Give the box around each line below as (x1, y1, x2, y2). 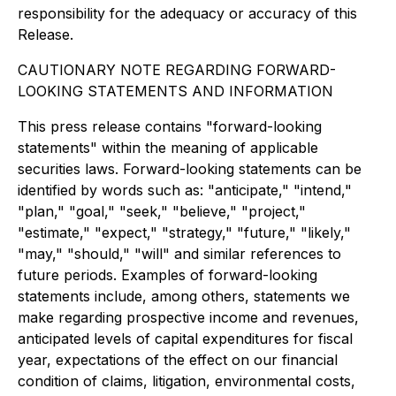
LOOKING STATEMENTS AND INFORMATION (18, 82, 333, 101)
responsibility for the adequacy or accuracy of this (18, 4, 357, 23)
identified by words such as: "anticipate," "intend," (18, 181, 352, 200)
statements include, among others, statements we (18, 287, 350, 306)
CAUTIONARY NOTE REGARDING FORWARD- (18, 61, 336, 80)
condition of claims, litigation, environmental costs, (18, 372, 355, 391)
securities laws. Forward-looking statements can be (18, 160, 362, 179)
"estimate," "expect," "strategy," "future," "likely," (18, 224, 351, 242)
